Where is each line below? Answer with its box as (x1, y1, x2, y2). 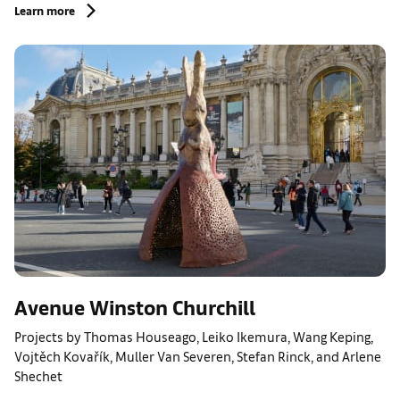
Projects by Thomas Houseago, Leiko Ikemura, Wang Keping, (14, 328, 373, 345)
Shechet (14, 367, 62, 384)
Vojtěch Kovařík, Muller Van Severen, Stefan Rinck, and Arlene (14, 347, 381, 364)
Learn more (14, 3, 75, 18)
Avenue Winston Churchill (14, 294, 255, 320)
